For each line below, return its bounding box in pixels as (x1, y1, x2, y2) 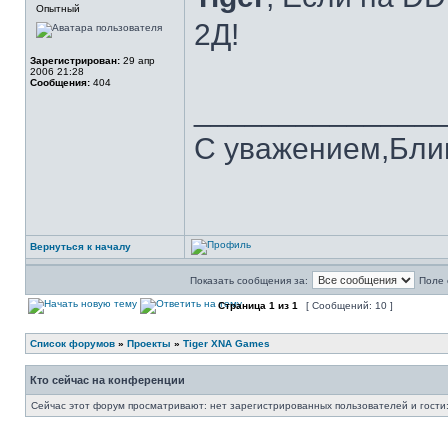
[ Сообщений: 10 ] (303, 300, 396, 311)
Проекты (127, 338, 171, 349)
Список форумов (30, 338, 115, 349)
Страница (215, 300, 269, 311)
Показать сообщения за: (189, 275, 308, 286)
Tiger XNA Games (183, 338, 270, 349)
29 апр (120, 55, 155, 66)
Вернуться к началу (30, 241, 131, 252)
